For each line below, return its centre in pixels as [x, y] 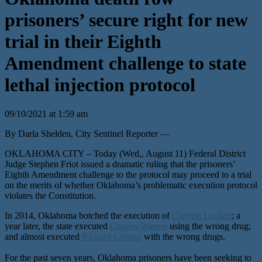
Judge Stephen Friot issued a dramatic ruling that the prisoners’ [120, 164]
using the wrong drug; [209, 226]
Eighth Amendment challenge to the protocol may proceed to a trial [128, 174]
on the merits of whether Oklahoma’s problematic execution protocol [131, 185]
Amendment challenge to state [125, 63]
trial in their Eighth [83, 42]
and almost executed [43, 236]
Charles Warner [139, 226]
